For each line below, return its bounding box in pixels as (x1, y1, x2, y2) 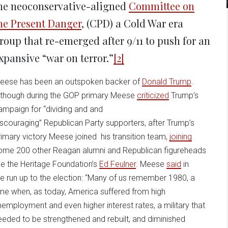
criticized (137, 90, 169, 100)
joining (169, 131, 192, 141)
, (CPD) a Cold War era (81, 16, 183, 30)
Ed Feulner (99, 159, 136, 169)
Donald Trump (142, 76, 191, 87)
